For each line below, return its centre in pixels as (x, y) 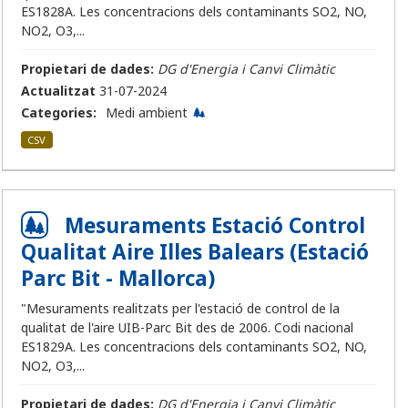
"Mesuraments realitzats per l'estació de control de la (180, 309)
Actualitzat (58, 91)
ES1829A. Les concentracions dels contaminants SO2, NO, (194, 347)
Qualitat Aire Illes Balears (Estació (195, 252)
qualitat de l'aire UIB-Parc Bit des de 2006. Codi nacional (187, 328)
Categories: (59, 113)
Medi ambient (147, 113)
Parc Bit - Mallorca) (118, 279)
